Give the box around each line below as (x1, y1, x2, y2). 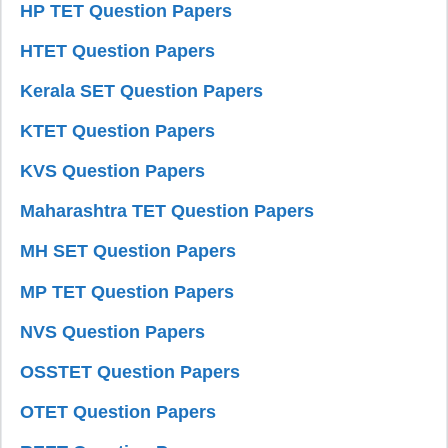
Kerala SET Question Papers (20, 80, 264, 101)
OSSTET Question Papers (20, 361, 241, 382)
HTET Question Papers (20, 40, 216, 61)
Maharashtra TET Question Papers (20, 201, 315, 222)
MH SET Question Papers (20, 241, 237, 262)
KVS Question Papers (20, 161, 206, 182)
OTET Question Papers (20, 402, 217, 423)
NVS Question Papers (20, 321, 206, 342)
